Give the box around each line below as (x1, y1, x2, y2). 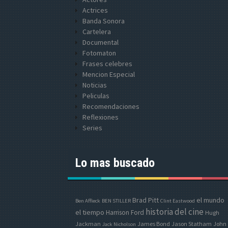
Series (82, 123, 102, 132)
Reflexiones (82, 112, 119, 122)
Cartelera (82, 27, 111, 36)
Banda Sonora (82, 16, 125, 25)
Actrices (82, 6, 108, 15)
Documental (82, 38, 119, 47)
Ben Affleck (75, 197, 100, 204)
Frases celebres (82, 59, 132, 68)
